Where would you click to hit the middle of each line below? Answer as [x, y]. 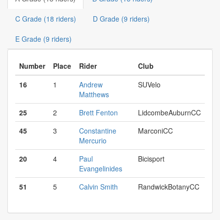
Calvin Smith [98, 187]
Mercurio [93, 140]
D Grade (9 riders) [121, 19]
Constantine [98, 131]
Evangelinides [101, 168]
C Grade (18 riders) [46, 19]
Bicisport [151, 159]
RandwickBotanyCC [169, 187]
